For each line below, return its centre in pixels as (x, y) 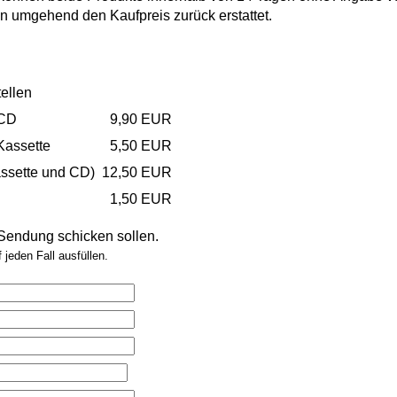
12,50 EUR (137, 173)
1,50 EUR (141, 199)
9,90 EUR (141, 120)
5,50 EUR (141, 146)
